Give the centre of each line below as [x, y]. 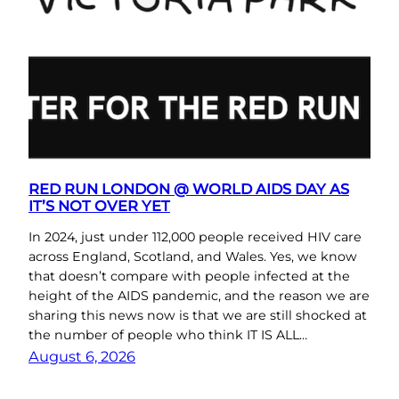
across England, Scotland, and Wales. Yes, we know [193, 256]
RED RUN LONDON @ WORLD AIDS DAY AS [189, 189]
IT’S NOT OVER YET [99, 206]
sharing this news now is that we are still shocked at [198, 315]
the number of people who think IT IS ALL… [168, 334]
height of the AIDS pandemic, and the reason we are [199, 295]
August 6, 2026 [82, 356]
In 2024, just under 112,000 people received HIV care [195, 236]
